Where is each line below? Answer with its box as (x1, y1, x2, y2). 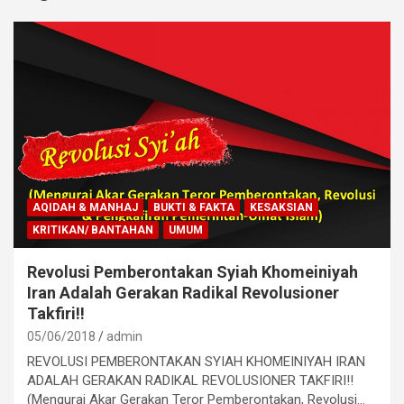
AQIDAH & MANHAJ (32, 200, 138, 214)
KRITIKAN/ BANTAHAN (32, 223, 153, 236)
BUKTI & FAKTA (153, 200, 234, 214)
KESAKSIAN (250, 200, 313, 214)
